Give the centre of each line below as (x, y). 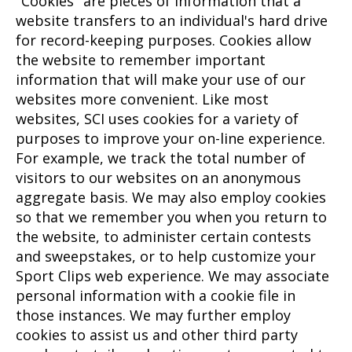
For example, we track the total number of (161, 158)
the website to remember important (141, 59)
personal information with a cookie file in (156, 295)
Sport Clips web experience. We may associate (172, 275)
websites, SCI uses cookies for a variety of (157, 118)
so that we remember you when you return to (171, 216)
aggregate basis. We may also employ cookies (171, 197)
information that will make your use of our (161, 79)
